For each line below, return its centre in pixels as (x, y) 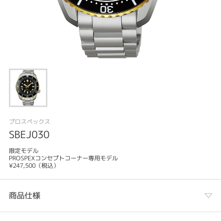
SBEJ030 (29, 134)
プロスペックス (29, 122)
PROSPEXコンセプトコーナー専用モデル (63, 158)
